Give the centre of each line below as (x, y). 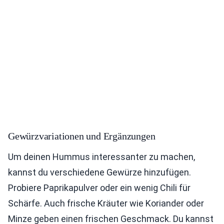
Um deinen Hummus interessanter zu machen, (101, 157)
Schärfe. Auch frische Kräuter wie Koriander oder (106, 203)
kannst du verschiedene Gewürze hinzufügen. (99, 172)
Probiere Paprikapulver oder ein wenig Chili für (99, 188)
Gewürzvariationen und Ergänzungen (82, 136)
